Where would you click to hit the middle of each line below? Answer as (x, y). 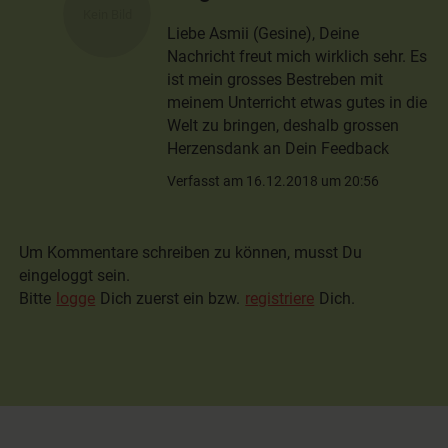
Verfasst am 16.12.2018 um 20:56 (273, 181)
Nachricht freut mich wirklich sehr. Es (297, 57)
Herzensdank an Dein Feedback (278, 149)
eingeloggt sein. (75, 276)
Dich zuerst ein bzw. (170, 299)
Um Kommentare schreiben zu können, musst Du (191, 253)
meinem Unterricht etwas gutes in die (297, 103)
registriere (280, 299)
